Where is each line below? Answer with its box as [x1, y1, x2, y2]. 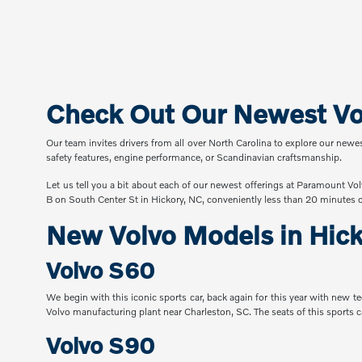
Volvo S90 [46, 332, 156, 360]
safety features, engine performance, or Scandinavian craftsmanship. [46, 151, 343, 164]
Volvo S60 [46, 257, 156, 284]
